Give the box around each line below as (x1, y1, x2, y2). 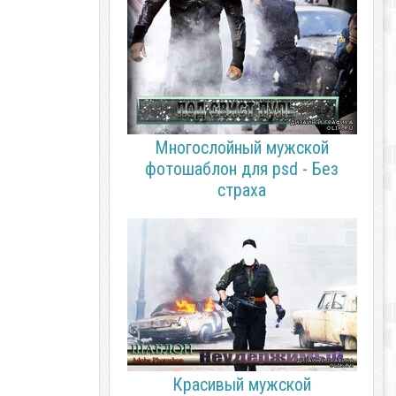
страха (217, 179, 266, 201)
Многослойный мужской (154, 137, 329, 158)
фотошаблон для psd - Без (144, 158, 339, 179)
